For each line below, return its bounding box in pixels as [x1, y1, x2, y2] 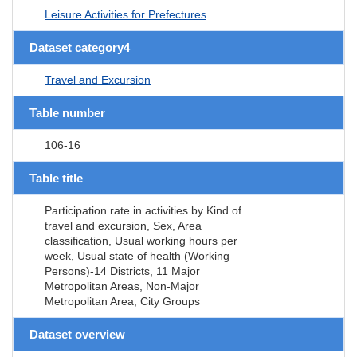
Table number [29, 105, 105, 120]
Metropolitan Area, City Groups [45, 294, 200, 308]
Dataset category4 [29, 40, 130, 54]
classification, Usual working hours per [45, 233, 237, 247]
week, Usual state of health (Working [45, 249, 229, 262]
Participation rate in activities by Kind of [45, 203, 241, 217]
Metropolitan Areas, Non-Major [45, 279, 199, 292]
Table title [29, 171, 83, 185]
